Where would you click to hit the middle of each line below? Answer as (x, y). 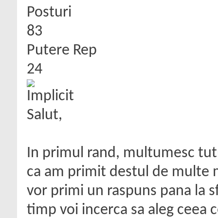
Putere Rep (62, 51)
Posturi (49, 13)
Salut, (45, 115)
